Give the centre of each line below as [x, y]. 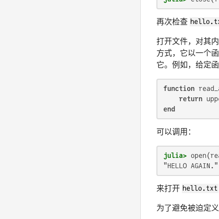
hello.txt [200, 188]
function [179, 88]
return [191, 99]
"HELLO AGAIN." [191, 165]
